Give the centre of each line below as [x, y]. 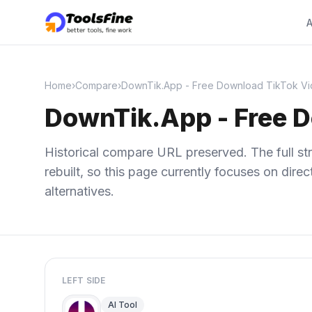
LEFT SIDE [84, 280]
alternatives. [79, 191]
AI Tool [123, 305]
